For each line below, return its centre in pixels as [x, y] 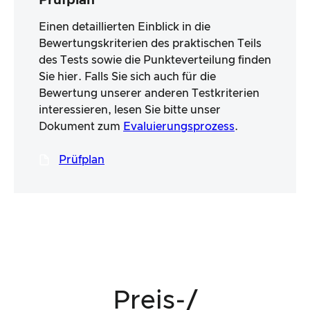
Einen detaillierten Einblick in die [125, 27]
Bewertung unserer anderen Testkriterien [149, 94]
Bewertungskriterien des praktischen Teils [150, 44]
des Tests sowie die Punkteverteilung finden [155, 61]
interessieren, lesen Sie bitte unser [130, 110]
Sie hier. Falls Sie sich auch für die [127, 77]
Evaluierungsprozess [179, 127]
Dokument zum [81, 127]
